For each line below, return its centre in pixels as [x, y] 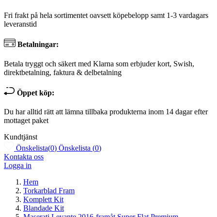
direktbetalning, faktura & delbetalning [63, 72]
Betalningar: [37, 45]
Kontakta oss [24, 157]
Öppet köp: [35, 93]
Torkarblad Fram [49, 191]
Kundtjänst [21, 137]
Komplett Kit [43, 200]
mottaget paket [26, 121]
